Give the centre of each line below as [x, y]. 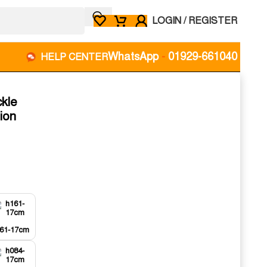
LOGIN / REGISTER [195, 21]
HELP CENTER [74, 57]
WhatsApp [133, 57]
